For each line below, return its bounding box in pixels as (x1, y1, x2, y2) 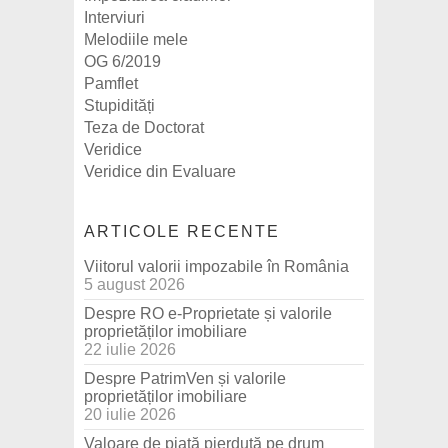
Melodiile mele (84, 31, 188, 49)
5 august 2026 (84, 276, 185, 294)
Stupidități (84, 97, 155, 115)
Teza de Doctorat (84, 119, 204, 137)
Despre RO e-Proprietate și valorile (84, 305, 332, 323)
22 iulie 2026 (84, 341, 176, 359)
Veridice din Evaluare (84, 163, 236, 181)
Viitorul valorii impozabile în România (84, 258, 349, 276)
